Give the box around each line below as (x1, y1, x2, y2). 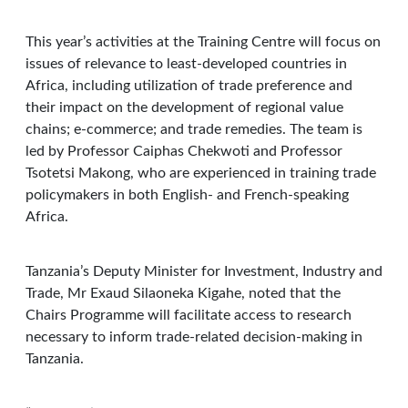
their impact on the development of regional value (25, 100, 343, 115)
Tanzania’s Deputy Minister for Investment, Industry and (25, 264, 382, 279)
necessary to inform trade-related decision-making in (25, 330, 362, 344)
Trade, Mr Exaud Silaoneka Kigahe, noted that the (25, 286, 341, 301)
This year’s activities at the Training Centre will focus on (25, 35, 381, 49)
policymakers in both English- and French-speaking (25, 188, 349, 202)
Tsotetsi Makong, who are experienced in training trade (25, 166, 376, 180)
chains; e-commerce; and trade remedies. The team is (25, 122, 362, 137)
